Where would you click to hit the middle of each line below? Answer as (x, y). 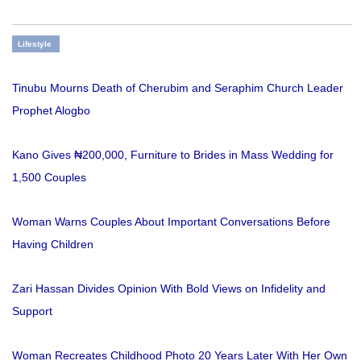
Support (32, 311)
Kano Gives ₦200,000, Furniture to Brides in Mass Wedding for (173, 154)
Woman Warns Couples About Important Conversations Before (171, 221)
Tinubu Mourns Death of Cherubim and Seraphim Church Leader (178, 87)
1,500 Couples (49, 177)
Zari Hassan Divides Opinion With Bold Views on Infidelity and (169, 288)
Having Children (53, 244)
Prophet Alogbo (51, 110)
